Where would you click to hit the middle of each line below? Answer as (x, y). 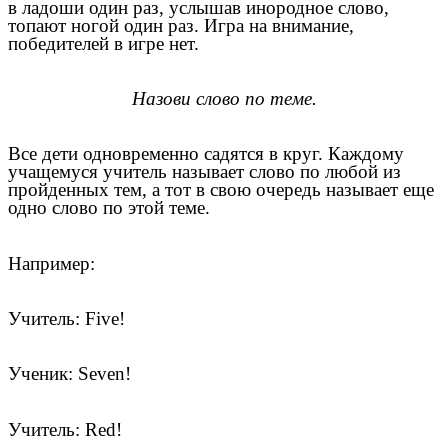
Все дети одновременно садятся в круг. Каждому (206, 154)
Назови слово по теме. (224, 99)
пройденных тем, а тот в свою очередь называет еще (221, 190)
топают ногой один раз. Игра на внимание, (181, 25)
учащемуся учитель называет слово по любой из (204, 172)
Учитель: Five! (66, 318)
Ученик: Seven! (69, 374)
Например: (51, 263)
